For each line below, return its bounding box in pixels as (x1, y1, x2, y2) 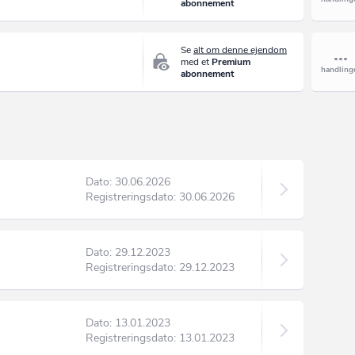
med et (180, 55, 212, 68)
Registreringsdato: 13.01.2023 (85, 330, 235, 345)
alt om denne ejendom (193, 43, 287, 56)
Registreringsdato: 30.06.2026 (85, 189, 235, 204)
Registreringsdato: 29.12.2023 (85, 260, 235, 275)
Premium (211, 55, 250, 68)
